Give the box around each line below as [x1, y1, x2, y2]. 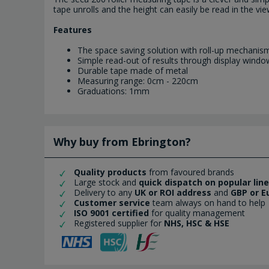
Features [53, 24, 92, 36]
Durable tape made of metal [77, 65, 188, 77]
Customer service [71, 197, 150, 209]
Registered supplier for [74, 217, 164, 229]
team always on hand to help [150, 197, 268, 209]
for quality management [149, 207, 247, 219]
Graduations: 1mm [77, 85, 150, 97]
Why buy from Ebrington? [53, 134, 191, 150]
